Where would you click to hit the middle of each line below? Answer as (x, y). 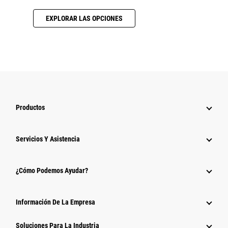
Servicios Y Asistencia (48, 139)
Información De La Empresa (55, 202)
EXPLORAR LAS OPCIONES (84, 19)
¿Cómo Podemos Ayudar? (52, 171)
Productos (30, 108)
